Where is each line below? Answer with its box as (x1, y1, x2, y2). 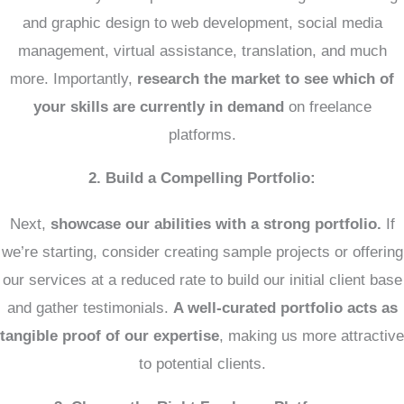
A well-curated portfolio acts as (172, 299, 398, 317)
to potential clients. (138, 355, 266, 372)
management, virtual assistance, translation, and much (17, 42, 387, 60)
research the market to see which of (137, 70, 394, 87)
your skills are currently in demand (32, 98, 284, 115)
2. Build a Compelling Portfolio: (88, 170, 316, 187)
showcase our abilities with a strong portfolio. (50, 216, 381, 233)
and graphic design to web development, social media (22, 14, 382, 32)
